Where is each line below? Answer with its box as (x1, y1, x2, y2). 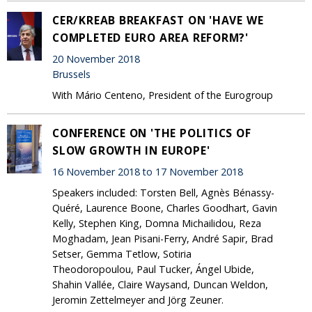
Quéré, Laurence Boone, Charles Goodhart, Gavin (52, 201, 277, 214)
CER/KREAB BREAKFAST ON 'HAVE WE (52, 12, 264, 28)
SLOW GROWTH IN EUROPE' (52, 142, 210, 158)
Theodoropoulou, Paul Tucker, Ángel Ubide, (52, 262, 254, 276)
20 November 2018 (52, 52, 140, 66)
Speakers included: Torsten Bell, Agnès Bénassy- (52, 185, 274, 199)
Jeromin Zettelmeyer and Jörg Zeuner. (52, 292, 224, 306)
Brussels (52, 68, 91, 81)
